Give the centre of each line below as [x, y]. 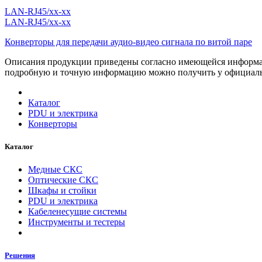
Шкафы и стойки [62, 191]
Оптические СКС [63, 180]
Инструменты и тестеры [77, 222]
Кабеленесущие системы [77, 212]
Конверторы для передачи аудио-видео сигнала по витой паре [128, 42]
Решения [20, 256]
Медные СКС [55, 170]
